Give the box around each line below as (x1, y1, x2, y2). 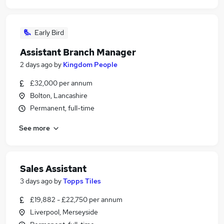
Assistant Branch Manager (20, 46, 136, 58)
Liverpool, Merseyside (30, 207, 98, 216)
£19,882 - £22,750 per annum (30, 195, 122, 204)
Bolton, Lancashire (30, 91, 87, 100)
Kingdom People (63, 60, 117, 69)
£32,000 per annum (30, 78, 92, 87)
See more (19, 123, 50, 132)
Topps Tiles (63, 176, 101, 185)
